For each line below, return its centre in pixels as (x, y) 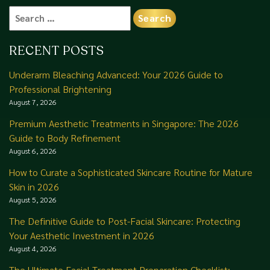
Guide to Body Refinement (65, 138)
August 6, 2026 (33, 151)
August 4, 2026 (33, 248)
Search (22, 11)
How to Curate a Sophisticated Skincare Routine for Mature (131, 172)
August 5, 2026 (33, 199)
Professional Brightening (60, 89)
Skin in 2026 (34, 187)
